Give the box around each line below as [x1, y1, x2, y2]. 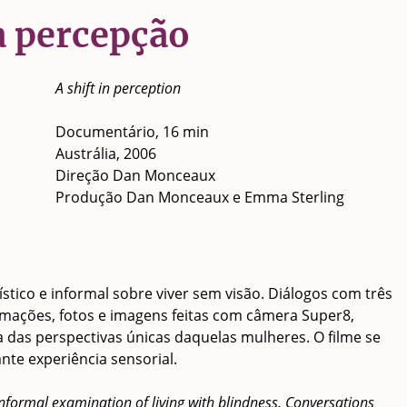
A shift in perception [55, 78, 182, 99]
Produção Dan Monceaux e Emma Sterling [55, 187, 345, 208]
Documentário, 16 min [55, 122, 210, 143]
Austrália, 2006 [55, 144, 157, 164]
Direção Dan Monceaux [55, 165, 216, 186]
